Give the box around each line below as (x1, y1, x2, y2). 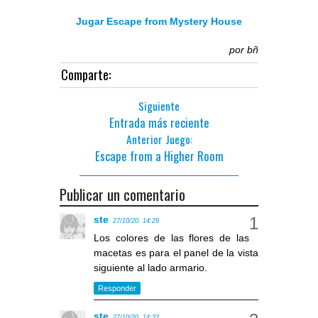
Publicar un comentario (60, 183, 185, 206)
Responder (98, 283, 136, 292)
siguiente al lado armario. (94, 262, 207, 274)
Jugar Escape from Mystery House (76, 16, 242, 28)
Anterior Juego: (126, 131, 192, 148)
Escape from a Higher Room (94, 147, 224, 165)
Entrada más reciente (109, 114, 209, 132)
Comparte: (61, 65, 111, 84)
